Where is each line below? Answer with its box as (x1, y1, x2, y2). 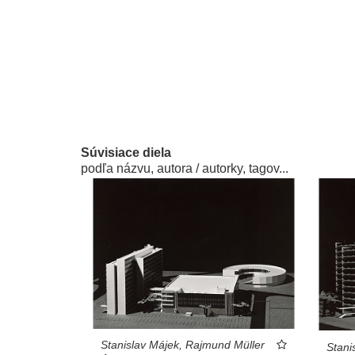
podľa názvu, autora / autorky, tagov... (81, 162, 288, 176)
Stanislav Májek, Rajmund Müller (101, 338, 265, 352)
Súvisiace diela (81, 146, 171, 160)
